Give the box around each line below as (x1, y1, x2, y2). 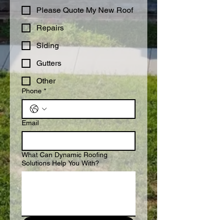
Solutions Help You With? (22, 159, 99, 167)
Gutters (36, 58, 61, 68)
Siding (36, 41, 59, 50)
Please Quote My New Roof (36, 5, 133, 15)
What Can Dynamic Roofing (22, 151, 108, 159)
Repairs (36, 23, 64, 32)
